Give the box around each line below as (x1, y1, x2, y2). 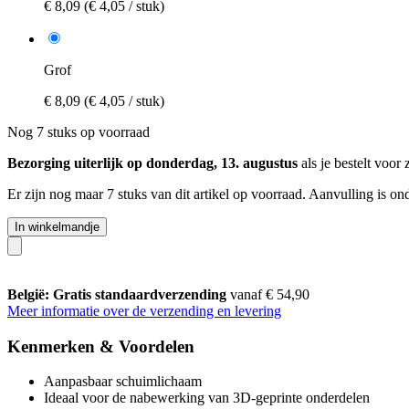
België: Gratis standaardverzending (7, 286, 230, 302)
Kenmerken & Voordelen (7, 336, 194, 356)
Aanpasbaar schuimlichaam (44, 373, 202, 390)
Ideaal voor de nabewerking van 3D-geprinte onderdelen (44, 390, 370, 406)
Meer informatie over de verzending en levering (7, 302, 281, 319)
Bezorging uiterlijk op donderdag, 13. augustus (7, 154, 298, 171)
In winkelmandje (15, 219, 100, 234)
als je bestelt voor (298, 154, 404, 171)
